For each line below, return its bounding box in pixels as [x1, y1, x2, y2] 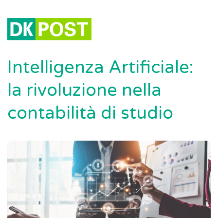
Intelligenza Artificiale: [7, 57, 193, 78]
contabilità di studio [7, 103, 173, 124]
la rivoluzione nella [7, 80, 162, 101]
